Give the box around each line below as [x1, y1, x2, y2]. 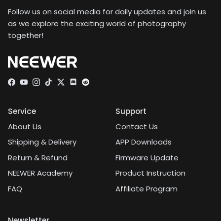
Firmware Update [115, 152, 179, 163]
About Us [8, 121, 41, 132]
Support [115, 106, 147, 116]
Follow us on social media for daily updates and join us [8, 6, 206, 17]
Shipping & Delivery [8, 137, 76, 147]
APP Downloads [115, 137, 172, 147]
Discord [73, 79, 100, 90]
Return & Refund [8, 152, 68, 163]
